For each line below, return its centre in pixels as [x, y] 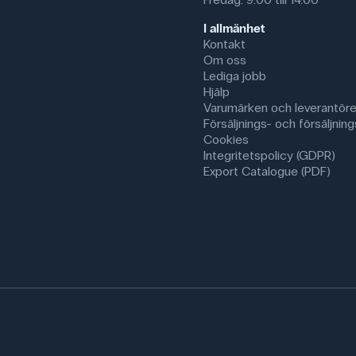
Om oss [225, 60]
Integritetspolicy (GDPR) [269, 156]
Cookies [226, 140]
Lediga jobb [235, 76]
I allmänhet [234, 29]
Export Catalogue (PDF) [267, 172]
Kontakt [224, 44]
